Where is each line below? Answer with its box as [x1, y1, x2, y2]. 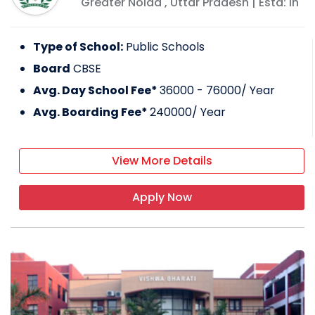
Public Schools [126, 39, 205, 56]
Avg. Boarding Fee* [33, 104, 150, 121]
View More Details [111, 153, 212, 169]
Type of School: [33, 39, 123, 56]
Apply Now [131, 189, 192, 206]
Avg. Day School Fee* [33, 82, 160, 99]
